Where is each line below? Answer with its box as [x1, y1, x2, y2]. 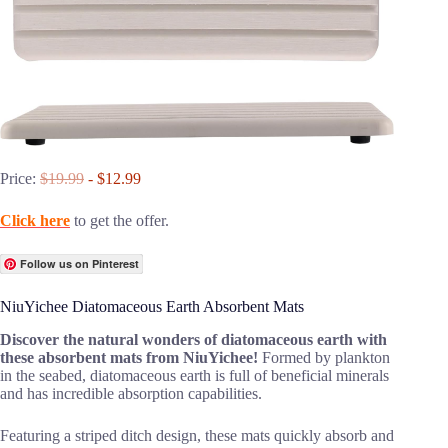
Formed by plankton [262, 348, 390, 366]
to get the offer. [70, 211, 169, 229]
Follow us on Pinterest [20, 255, 139, 271]
